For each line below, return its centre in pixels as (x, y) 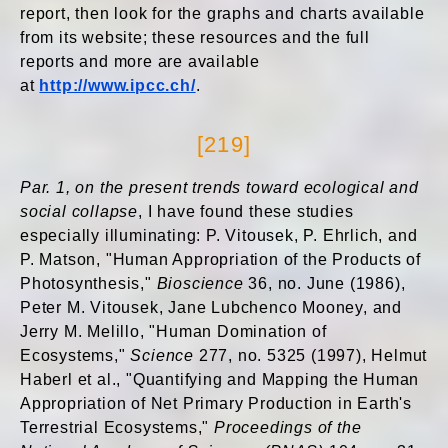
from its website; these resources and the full (195, 37)
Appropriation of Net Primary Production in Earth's (216, 403)
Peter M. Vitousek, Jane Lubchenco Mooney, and (211, 307)
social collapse (79, 211)
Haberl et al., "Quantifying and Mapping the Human (220, 379)
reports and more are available (140, 61)
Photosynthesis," (88, 283)
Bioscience (200, 283)
